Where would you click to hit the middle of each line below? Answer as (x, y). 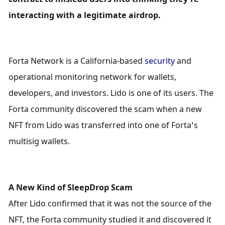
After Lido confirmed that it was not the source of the (110, 203)
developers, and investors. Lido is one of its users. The (111, 93)
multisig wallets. (39, 141)
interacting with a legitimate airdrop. (85, 15)
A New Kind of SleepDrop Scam (71, 187)
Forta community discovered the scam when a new (105, 109)
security (160, 61)
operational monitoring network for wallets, (93, 77)
